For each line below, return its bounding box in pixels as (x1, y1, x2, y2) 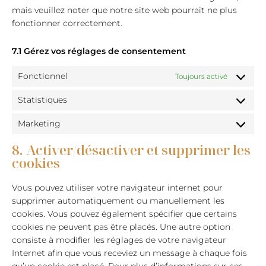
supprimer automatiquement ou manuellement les (12, 195, 224, 206)
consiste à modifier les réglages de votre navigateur (12, 235, 226, 245)
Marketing (18, 118, 61, 129)
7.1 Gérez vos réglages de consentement (12, 46, 186, 56)
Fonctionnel (18, 71, 68, 81)
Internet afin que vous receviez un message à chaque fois (12, 248, 247, 258)
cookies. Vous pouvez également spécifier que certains (12, 208, 237, 219)
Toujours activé (175, 72, 227, 81)
